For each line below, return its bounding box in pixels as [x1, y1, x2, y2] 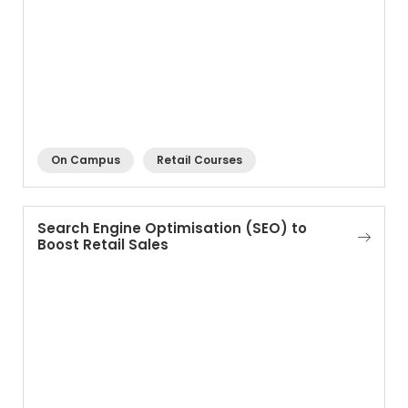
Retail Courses [157, 152, 242, 168]
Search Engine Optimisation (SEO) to [37, 219, 307, 238]
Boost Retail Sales [37, 235, 168, 254]
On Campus [51, 152, 120, 168]
